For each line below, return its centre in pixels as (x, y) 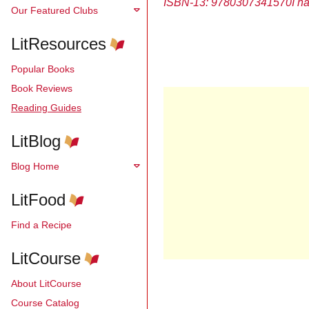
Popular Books (43, 69)
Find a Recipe (41, 225)
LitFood (38, 200)
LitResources (59, 44)
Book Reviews (42, 88)
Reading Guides (46, 107)
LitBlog (36, 141)
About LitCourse (46, 283)
